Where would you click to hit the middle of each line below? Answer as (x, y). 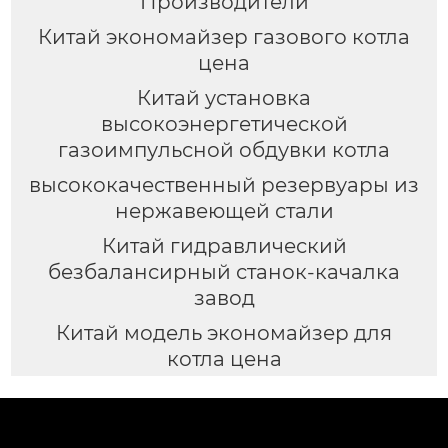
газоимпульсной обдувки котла (224, 149)
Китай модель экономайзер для (224, 332)
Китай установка (224, 97)
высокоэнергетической (224, 123)
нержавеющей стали (224, 210)
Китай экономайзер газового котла (224, 36)
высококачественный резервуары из (224, 184)
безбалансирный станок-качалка (224, 271)
